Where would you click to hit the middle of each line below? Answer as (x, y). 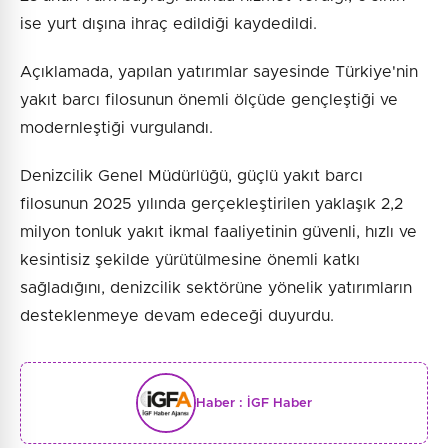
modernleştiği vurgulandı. (116, 128)
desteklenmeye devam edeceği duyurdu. (177, 316)
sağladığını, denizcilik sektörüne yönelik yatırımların (216, 288)
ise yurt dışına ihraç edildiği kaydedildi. (168, 24)
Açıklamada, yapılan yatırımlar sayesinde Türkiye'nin (219, 72)
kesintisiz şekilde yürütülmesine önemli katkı (190, 260)
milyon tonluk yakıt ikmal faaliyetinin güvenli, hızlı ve (218, 232)
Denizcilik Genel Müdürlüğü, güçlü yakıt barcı (191, 176)
